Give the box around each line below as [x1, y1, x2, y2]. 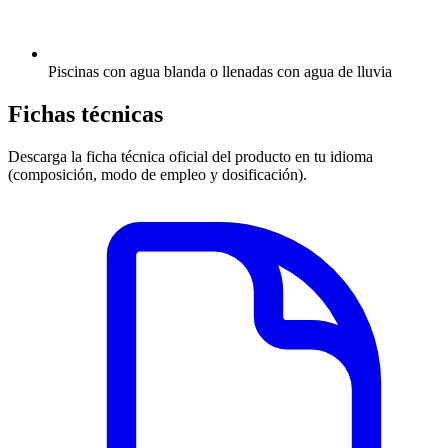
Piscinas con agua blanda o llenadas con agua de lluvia [48, 63, 392, 81]
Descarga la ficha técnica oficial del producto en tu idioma [8, 147, 373, 165]
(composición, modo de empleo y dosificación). [8, 165, 307, 183]
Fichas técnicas [8, 101, 163, 128]
